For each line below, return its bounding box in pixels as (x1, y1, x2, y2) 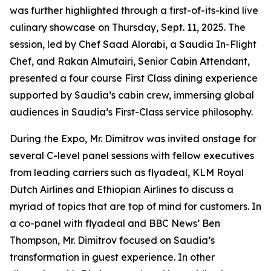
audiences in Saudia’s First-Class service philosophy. (10, 106, 253, 118)
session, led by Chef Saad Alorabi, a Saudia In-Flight (10, 38, 256, 50)
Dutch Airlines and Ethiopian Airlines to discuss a (10, 183, 233, 195)
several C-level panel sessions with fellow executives (10, 149, 254, 162)
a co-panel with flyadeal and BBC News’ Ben (10, 217, 220, 229)
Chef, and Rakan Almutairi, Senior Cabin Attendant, (10, 55, 250, 67)
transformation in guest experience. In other (10, 251, 215, 263)
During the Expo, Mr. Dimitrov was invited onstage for (10, 132, 256, 145)
